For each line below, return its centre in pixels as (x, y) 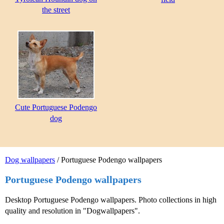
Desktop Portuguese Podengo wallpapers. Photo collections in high (111, 199)
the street (56, 10)
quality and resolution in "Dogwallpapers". (72, 210)
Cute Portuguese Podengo (56, 107)
